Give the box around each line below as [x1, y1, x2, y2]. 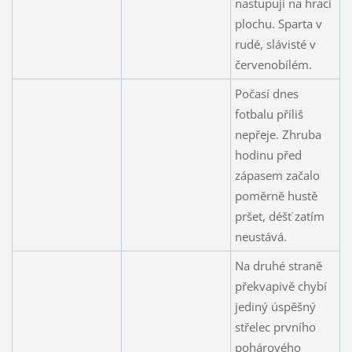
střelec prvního [234, 318, 316, 335]
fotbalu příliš [234, 105, 303, 122]
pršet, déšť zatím [234, 207, 324, 224]
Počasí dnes [234, 85, 299, 101]
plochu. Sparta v [234, 15, 322, 31]
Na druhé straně [234, 257, 322, 273]
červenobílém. [234, 56, 312, 72]
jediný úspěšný [234, 298, 316, 314]
